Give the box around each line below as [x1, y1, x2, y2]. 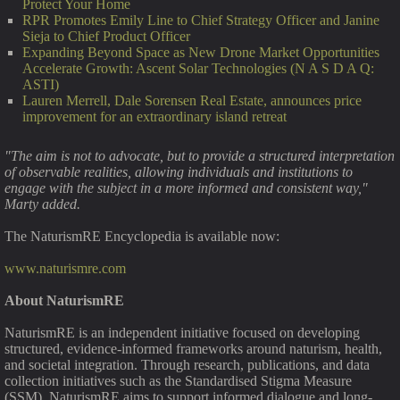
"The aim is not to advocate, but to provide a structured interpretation [4, 148, 395, 163]
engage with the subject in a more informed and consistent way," [4, 180, 368, 196]
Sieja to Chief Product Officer [22, 29, 190, 44]
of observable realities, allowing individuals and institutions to [4, 164, 353, 179]
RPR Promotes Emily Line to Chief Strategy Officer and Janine [22, 12, 379, 28]
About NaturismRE [4, 293, 124, 308]
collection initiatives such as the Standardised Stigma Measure [4, 373, 352, 388]
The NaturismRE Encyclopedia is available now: [4, 229, 279, 244]
